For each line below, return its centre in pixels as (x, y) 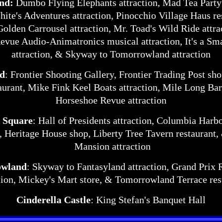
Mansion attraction (112, 146)
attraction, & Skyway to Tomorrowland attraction (112, 54)
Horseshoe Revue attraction (112, 100)
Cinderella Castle (54, 200)
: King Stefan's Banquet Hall (149, 200)
